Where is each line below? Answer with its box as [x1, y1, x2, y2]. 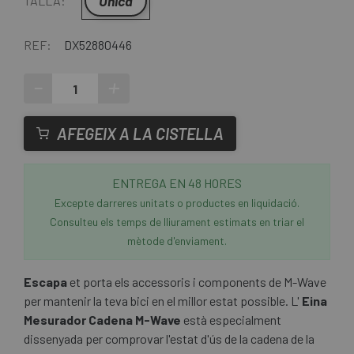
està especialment [181, 312, 281, 328]
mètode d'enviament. [127, 234, 227, 248]
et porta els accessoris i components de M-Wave [67, 274, 326, 290]
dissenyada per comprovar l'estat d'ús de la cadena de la [24, 331, 314, 347]
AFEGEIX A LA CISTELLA [57, 124, 224, 144]
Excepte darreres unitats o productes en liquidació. [55, 196, 299, 210]
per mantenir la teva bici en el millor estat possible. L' [24, 293, 302, 309]
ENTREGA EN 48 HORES [112, 175, 242, 191]
